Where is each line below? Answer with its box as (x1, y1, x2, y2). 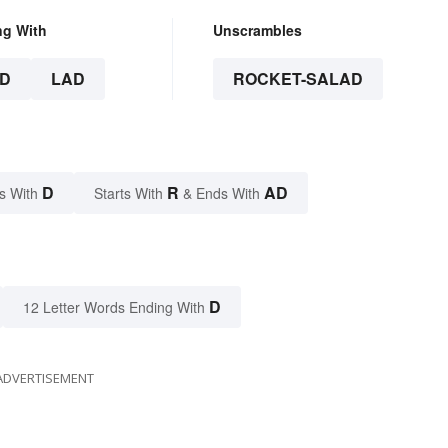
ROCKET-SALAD (232, 66, 363, 90)
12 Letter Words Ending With (23, 296, 205, 317)
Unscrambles (212, 19, 302, 40)
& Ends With (179, 182, 264, 203)
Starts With (94, 182, 167, 203)
